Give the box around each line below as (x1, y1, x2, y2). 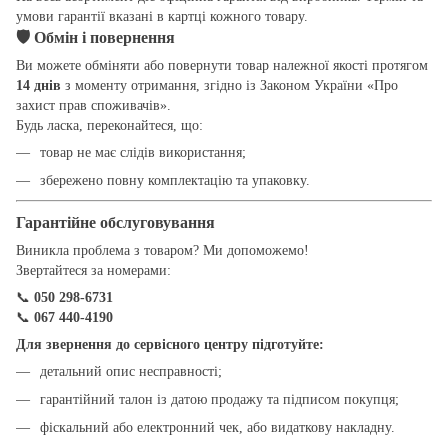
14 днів (16, 78, 61, 94)
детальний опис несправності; (40, 363, 222, 379)
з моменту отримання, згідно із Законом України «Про (61, 78, 398, 94)
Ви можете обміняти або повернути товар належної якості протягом (16, 58, 428, 74)
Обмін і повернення (34, 28, 175, 48)
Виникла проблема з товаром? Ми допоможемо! (16, 242, 309, 258)
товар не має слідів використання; (40, 145, 246, 161)
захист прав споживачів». (16, 98, 171, 114)
